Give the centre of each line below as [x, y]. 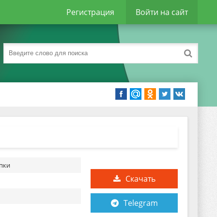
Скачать [140, 178]
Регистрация [90, 12]
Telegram [140, 203]
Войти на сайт [162, 12]
